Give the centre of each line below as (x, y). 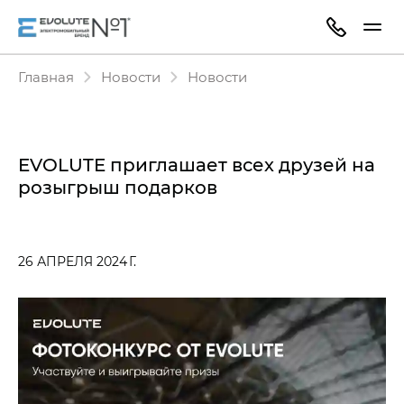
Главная (46, 77)
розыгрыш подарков (118, 187)
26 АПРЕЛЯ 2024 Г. (77, 261)
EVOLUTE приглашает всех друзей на (197, 164)
